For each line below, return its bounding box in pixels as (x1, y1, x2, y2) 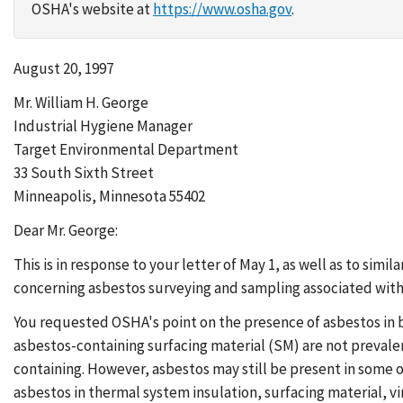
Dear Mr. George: (13, 220, 118, 240)
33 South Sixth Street (13, 163, 154, 183)
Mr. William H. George (13, 93, 148, 112)
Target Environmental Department (13, 139, 238, 159)
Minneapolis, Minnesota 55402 (13, 186, 205, 206)
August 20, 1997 (13, 58, 113, 78)
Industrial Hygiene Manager (13, 116, 193, 136)
